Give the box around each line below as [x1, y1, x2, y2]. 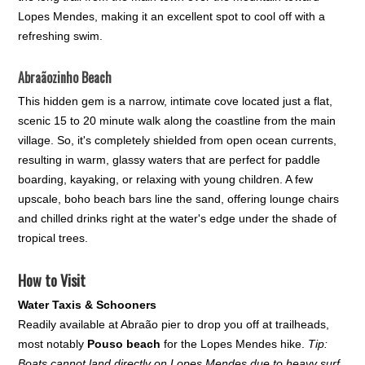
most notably [18, 336, 88, 350]
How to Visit [18, 269, 86, 291]
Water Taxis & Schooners [18, 297, 157, 311]
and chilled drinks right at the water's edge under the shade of [18, 211, 337, 225]
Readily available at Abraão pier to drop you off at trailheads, [18, 317, 330, 331]
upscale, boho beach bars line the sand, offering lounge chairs [18, 191, 340, 205]
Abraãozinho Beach [18, 67, 112, 87]
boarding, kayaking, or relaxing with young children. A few [18, 172, 314, 186]
